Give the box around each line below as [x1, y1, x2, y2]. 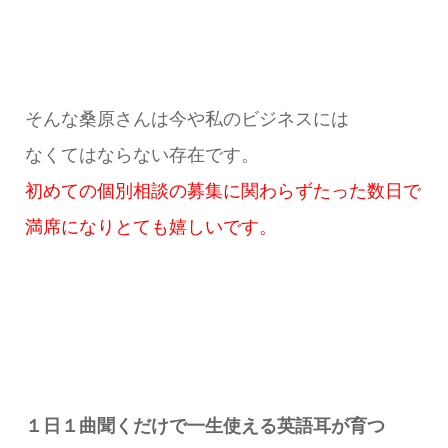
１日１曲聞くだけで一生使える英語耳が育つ [24, 416, 385, 437]
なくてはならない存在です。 [24, 145, 259, 166]
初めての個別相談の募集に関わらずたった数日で [24, 181, 421, 202]
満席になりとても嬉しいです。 [24, 217, 277, 238]
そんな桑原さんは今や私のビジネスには [24, 109, 349, 130]
